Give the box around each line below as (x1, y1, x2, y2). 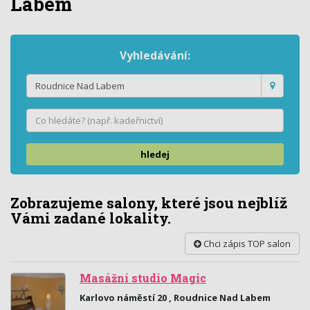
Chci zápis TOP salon (201, 237, 291, 250)
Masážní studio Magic (80, 271, 206, 285)
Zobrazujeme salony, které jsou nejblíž (10, 193, 287, 212)
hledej (140, 148, 170, 161)
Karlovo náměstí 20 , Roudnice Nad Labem (80, 291, 271, 304)
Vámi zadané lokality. (10, 208, 171, 228)
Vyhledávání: (120, 48, 190, 63)
